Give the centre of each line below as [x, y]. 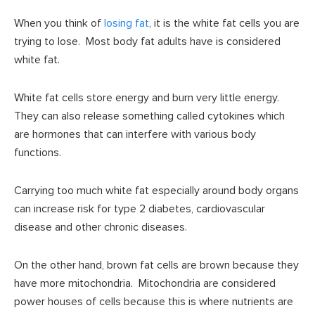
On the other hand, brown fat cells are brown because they [156, 265]
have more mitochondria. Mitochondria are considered [145, 284]
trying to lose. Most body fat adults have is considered [147, 42]
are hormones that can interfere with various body [135, 135]
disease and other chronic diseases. [101, 227]
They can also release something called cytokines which [149, 116]
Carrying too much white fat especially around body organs [156, 191]
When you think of [59, 24]
